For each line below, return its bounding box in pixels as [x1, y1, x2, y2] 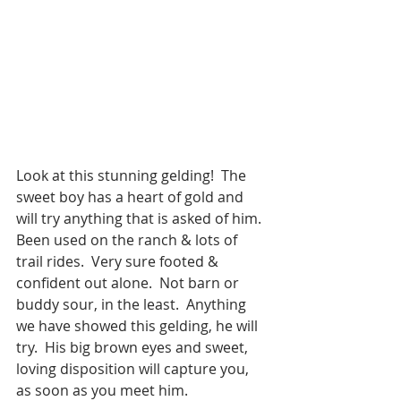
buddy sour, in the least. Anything [16, 294, 250, 314]
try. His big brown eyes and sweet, [16, 337, 252, 357]
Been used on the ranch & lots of [16, 229, 241, 250]
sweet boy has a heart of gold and [16, 186, 247, 207]
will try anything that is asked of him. [16, 208, 269, 228]
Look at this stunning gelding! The [16, 165, 250, 185]
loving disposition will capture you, [16, 358, 252, 379]
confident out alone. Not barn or [16, 272, 243, 293]
